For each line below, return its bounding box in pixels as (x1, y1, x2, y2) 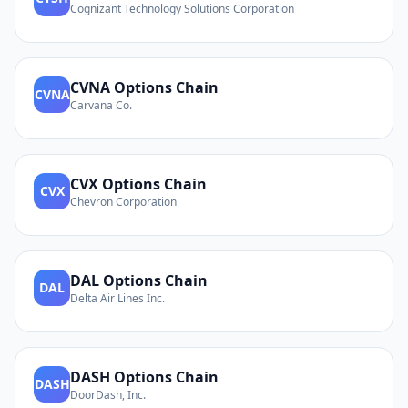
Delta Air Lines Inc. (70, 291, 165, 306)
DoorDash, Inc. (70, 387, 146, 403)
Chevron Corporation (70, 194, 177, 209)
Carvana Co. (70, 97, 132, 113)
